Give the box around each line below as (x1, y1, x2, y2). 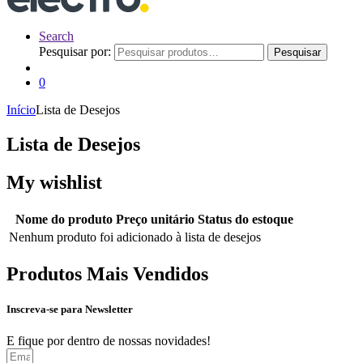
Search (39, 29, 74, 44)
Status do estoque (198, 211, 293, 226)
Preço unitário (116, 211, 194, 226)
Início (6, 103, 36, 117)
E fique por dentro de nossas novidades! (6, 334, 211, 348)
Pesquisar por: (39, 45, 111, 59)
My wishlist (6, 171, 102, 193)
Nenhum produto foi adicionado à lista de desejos (9, 229, 261, 244)
